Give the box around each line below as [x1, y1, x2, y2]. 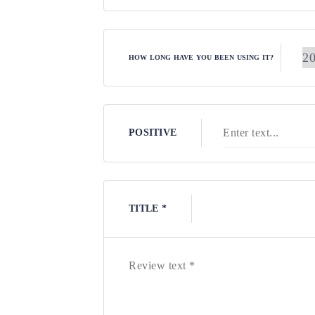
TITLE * [129, 203, 167, 214]
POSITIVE [129, 127, 177, 139]
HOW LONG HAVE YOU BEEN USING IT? [129, 53, 274, 62]
